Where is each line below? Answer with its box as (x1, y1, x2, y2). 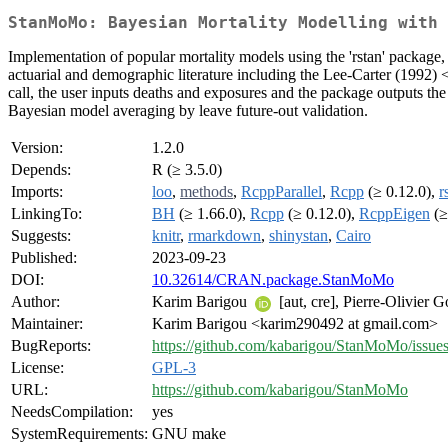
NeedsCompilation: (11, 403, 133, 421)
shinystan (269, 227, 328, 245)
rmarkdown (188, 227, 261, 245)
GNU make (152, 425, 226, 443)
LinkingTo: (11, 205, 82, 223)
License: (11, 359, 64, 377)
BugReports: (11, 337, 91, 355)
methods (180, 183, 233, 201)
